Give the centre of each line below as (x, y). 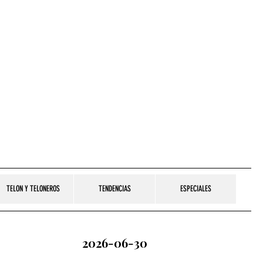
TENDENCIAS (114, 189)
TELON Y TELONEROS (33, 189)
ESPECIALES (196, 189)
